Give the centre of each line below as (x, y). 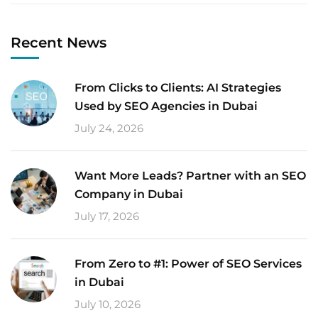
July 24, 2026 (109, 128)
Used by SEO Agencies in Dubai (166, 106)
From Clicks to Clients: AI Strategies (178, 87)
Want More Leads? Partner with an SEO (190, 175)
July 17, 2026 (107, 216)
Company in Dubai (129, 194)
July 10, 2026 (108, 304)
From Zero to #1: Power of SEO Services (188, 263)
